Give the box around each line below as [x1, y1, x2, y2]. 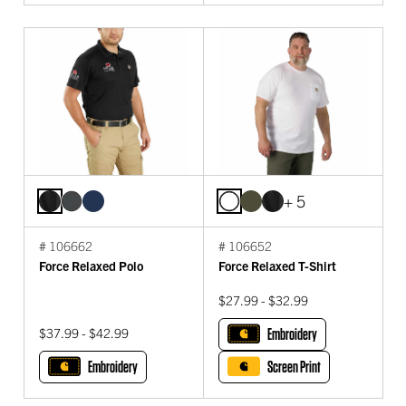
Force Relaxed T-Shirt [218, 257, 336, 275]
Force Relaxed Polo [39, 257, 143, 275]
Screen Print [267, 357, 321, 377]
